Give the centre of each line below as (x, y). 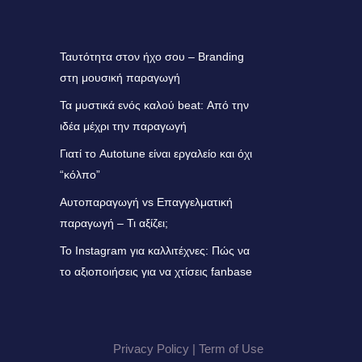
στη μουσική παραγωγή (120, 78)
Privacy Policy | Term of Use (188, 349)
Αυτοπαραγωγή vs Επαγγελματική (146, 202)
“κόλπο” (80, 175)
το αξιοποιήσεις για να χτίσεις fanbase (156, 272)
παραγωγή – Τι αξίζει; (114, 223)
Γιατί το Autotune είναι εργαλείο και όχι (156, 154)
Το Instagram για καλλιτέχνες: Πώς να (154, 251)
